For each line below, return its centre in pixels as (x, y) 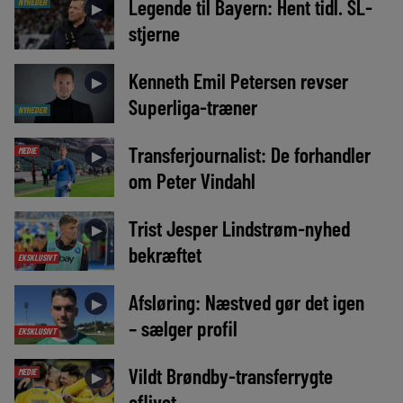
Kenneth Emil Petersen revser (238, 80)
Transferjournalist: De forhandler (249, 154)
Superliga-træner (193, 106)
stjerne (154, 32)
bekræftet (165, 254)
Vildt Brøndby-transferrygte (230, 376)
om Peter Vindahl (192, 180)
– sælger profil (183, 328)
